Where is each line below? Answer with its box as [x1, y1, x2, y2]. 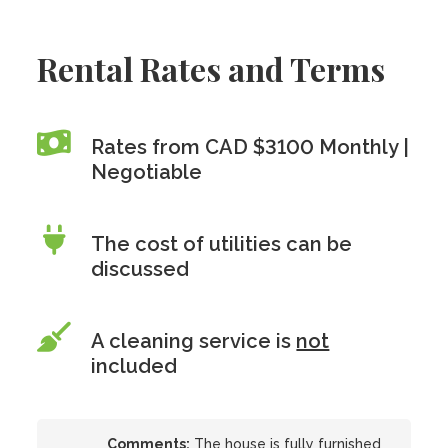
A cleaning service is [91, 329, 297, 353]
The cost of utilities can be [91, 232, 353, 256]
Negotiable [91, 160, 203, 184]
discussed [91, 257, 190, 281]
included [91, 354, 178, 378]
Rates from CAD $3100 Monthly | [91, 135, 410, 159]
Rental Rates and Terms [37, 47, 386, 90]
